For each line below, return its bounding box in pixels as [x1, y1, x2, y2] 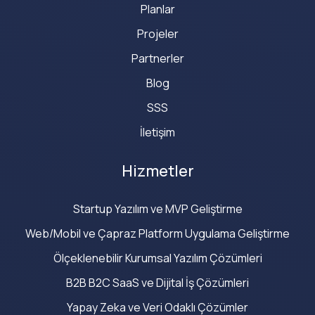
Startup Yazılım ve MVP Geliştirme [72, 201, 243, 217]
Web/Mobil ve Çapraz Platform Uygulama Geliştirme [25, 226, 290, 242]
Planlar [140, 1, 175, 18]
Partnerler [131, 51, 184, 67]
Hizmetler [121, 160, 194, 182]
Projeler [136, 26, 179, 42]
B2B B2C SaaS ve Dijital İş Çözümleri [66, 275, 249, 291]
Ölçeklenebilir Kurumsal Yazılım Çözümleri [53, 250, 262, 266]
